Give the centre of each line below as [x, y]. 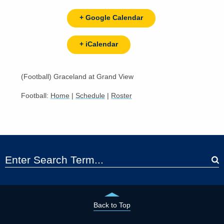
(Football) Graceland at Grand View [77, 76]
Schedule [90, 95]
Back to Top [112, 205]
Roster [121, 95]
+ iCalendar [99, 44]
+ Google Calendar [111, 17]
